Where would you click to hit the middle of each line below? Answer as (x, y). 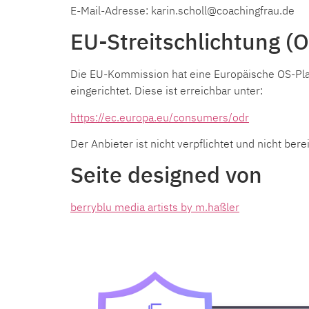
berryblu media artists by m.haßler (155, 207)
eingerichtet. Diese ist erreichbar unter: (167, 91)
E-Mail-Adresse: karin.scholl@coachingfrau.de (182, 10)
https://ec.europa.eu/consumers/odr (160, 117)
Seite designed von (166, 175)
